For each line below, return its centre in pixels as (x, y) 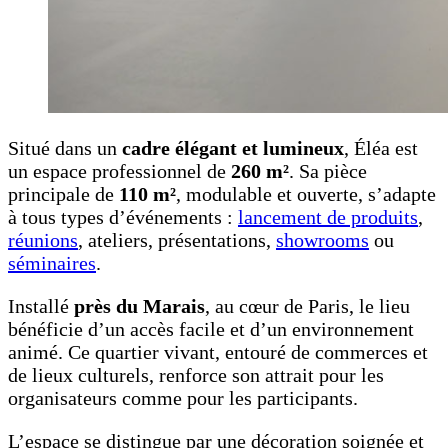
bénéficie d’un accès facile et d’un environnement (211, 328)
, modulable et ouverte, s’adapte (306, 193)
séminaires (52, 262)
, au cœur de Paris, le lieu (307, 305)
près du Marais (139, 305)
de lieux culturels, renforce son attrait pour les (196, 374)
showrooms (322, 239)
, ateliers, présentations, (177, 239)
